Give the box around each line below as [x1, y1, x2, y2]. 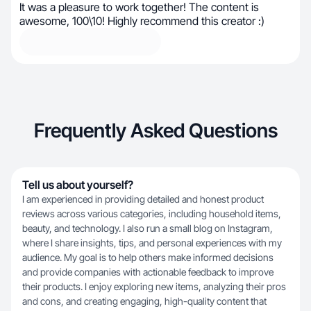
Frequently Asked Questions [33, 119, 278, 142]
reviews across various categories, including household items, [22, 208, 281, 219]
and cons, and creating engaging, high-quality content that [22, 295, 267, 307]
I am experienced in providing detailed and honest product [22, 193, 264, 205]
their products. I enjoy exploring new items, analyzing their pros [22, 280, 286, 292]
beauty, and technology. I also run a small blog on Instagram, [22, 222, 273, 234]
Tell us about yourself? [22, 178, 133, 192]
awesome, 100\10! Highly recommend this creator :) [19, 14, 264, 28]
